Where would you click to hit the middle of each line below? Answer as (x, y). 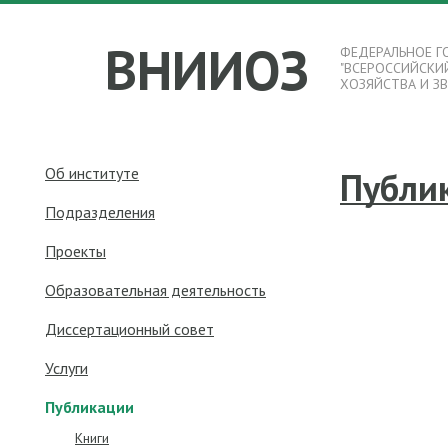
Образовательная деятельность (155, 290)
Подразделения (100, 212)
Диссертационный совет (129, 329)
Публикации (89, 407)
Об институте (92, 173)
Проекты (75, 251)
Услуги (66, 368)
